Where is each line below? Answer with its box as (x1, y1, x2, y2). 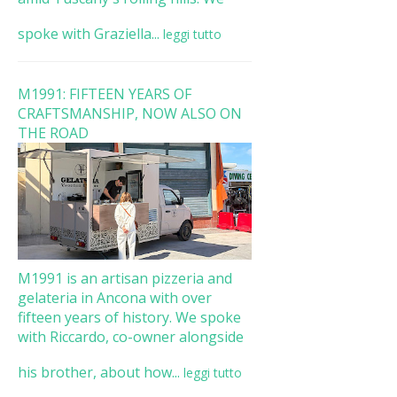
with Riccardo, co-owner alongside (17, 326, 244, 346)
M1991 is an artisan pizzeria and (17, 268, 232, 288)
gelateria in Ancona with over (17, 287, 212, 307)
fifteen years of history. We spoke (17, 307, 241, 327)
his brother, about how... (17, 362, 180, 382)
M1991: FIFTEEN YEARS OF (17, 83, 191, 104)
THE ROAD (17, 122, 89, 143)
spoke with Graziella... (17, 23, 160, 43)
